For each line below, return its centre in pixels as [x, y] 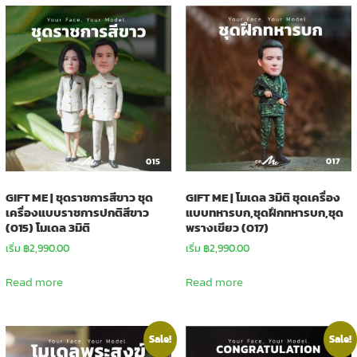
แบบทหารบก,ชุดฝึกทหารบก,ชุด [264, 212]
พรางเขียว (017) [227, 227]
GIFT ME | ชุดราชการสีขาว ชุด [79, 197]
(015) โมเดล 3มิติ [47, 227]
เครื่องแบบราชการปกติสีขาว [77, 212]
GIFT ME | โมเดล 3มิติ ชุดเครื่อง [263, 197]
